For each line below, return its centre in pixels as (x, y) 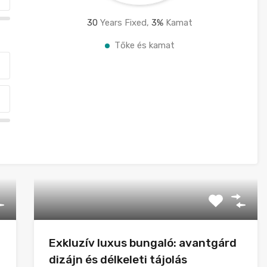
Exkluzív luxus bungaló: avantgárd (142, 243)
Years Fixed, (124, 23)
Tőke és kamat (144, 45)
